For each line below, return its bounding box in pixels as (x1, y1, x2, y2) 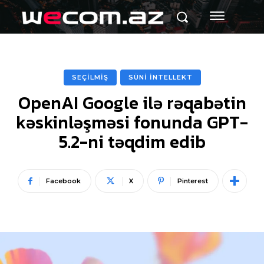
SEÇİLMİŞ (71, 73, 108, 82)
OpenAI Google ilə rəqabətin (18, 90, 246, 117)
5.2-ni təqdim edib (58, 128, 206, 156)
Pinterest (177, 177, 208, 186)
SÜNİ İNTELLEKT (128, 73, 193, 82)
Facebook (45, 177, 81, 186)
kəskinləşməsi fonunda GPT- (16, 109, 248, 136)
